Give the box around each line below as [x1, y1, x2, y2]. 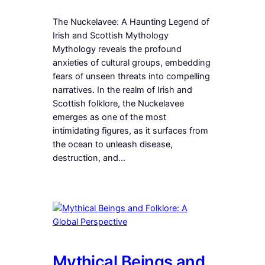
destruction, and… [52, 152, 125, 163]
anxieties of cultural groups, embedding [52, 57, 211, 68]
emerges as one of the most [52, 111, 166, 122]
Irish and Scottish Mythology [52, 30, 169, 41]
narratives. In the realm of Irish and [52, 84, 192, 95]
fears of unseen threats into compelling [52, 70, 210, 82]
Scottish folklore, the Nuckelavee [52, 98, 184, 109]
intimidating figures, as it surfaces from [52, 125, 208, 136]
